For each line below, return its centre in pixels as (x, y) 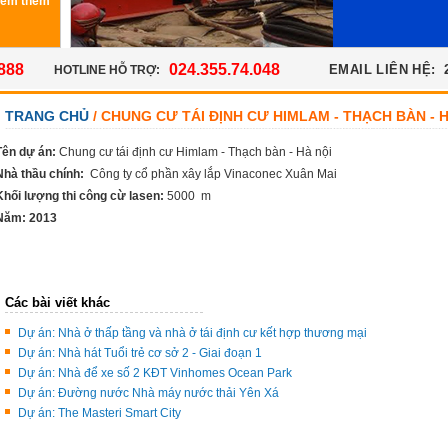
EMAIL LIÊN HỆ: (382, 69)
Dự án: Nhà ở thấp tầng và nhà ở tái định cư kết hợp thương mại (192, 333)
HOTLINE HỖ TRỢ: (107, 70)
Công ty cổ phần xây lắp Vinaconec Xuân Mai (213, 174)
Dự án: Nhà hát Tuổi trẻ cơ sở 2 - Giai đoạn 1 (140, 353)
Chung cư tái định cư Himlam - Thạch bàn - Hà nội (195, 152)
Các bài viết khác (57, 302)
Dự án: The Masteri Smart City (99, 413)
